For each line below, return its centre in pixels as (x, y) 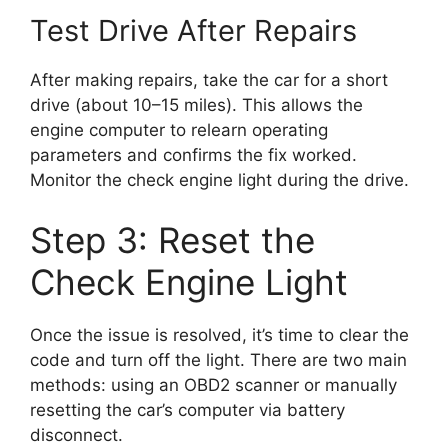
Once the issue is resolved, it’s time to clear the (219, 334)
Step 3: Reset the (172, 239)
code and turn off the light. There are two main (218, 359)
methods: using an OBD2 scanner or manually (213, 384)
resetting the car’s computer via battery (187, 409)
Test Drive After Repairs (193, 31)
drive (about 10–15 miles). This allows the (196, 105)
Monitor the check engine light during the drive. (219, 180)
